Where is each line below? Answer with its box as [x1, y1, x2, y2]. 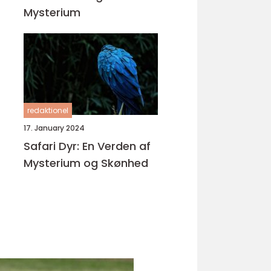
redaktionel [27, 105, 68, 116]
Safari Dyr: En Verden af [24, 139, 151, 154]
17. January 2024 [24, 123, 85, 133]
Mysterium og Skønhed [24, 155, 148, 171]
